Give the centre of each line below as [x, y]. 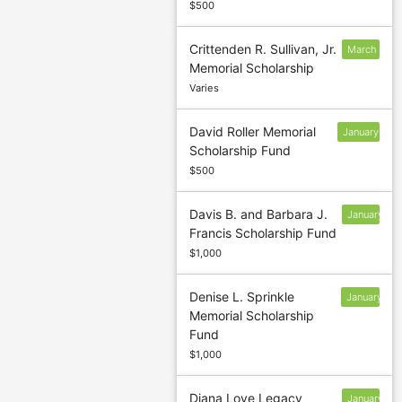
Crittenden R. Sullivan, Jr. [263, 49]
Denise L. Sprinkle [242, 297]
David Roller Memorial [253, 132]
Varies [205, 88]
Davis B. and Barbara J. [259, 214]
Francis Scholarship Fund [263, 233]
